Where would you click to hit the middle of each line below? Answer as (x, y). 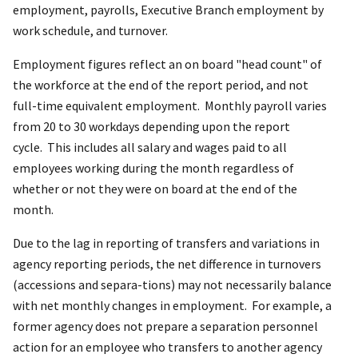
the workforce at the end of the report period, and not (161, 85)
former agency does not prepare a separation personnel (165, 326)
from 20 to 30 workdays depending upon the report (151, 127)
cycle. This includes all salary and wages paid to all (150, 147)
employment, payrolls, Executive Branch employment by (168, 10)
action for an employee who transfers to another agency (167, 347)
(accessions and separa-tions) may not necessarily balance (172, 285)
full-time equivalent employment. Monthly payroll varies (170, 106)
